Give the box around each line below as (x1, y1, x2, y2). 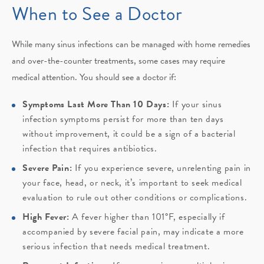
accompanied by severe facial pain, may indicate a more (22, 225, 244, 239)
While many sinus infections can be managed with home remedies (12, 37, 250, 52)
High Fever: (22, 210, 70, 225)
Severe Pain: (22, 161, 72, 176)
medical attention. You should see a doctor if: (12, 70, 176, 85)
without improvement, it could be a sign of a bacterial (22, 127, 236, 141)
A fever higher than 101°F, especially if (69, 210, 225, 225)
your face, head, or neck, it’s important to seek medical (22, 176, 242, 190)
